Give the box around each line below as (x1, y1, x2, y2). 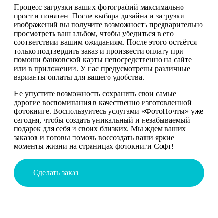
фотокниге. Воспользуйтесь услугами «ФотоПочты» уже (14, 107, 203, 115)
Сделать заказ (33, 168, 78, 177)
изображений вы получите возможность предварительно (14, 20, 203, 29)
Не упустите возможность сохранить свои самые (14, 89, 176, 98)
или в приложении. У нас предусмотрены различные (14, 64, 190, 73)
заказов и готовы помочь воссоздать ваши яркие (14, 133, 174, 142)
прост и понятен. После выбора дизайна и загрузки (14, 11, 184, 20)
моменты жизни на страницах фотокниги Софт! (14, 142, 174, 150)
